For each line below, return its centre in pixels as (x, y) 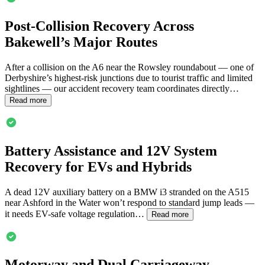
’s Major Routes (109, 42)
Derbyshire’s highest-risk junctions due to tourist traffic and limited (129, 77)
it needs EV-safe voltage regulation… (75, 214)
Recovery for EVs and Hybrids (98, 167)
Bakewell (33, 42)
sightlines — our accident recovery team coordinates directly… (122, 88)
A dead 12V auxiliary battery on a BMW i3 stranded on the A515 (127, 192)
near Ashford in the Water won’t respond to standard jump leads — (130, 202)
